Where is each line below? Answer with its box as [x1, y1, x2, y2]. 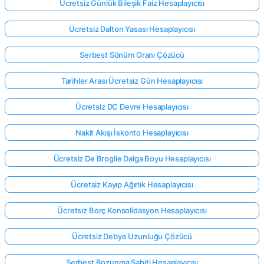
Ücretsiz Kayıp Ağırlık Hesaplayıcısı [71, 179, 193, 189]
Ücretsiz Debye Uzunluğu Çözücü [71, 231, 193, 241]
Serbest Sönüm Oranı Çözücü [80, 49, 184, 60]
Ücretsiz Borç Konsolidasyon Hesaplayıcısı [57, 205, 207, 215]
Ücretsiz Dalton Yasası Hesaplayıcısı [68, 24, 196, 34]
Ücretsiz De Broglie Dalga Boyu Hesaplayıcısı [53, 153, 211, 163]
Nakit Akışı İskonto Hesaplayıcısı [75, 127, 189, 137]
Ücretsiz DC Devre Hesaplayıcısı [75, 101, 189, 111]
